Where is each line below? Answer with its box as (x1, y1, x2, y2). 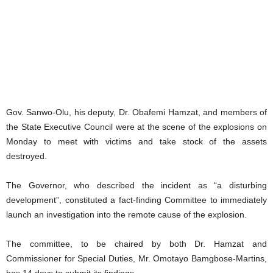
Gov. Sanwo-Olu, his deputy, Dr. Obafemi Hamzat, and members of (6, 107, 267, 117)
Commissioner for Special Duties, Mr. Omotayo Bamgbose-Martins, (6, 253, 267, 263)
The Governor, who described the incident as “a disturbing (6, 180, 267, 190)
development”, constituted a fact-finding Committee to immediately (6, 194, 267, 205)
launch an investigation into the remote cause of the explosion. (6, 209, 247, 219)
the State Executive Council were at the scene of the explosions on (6, 121, 267, 132)
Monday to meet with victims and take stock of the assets (6, 136, 267, 146)
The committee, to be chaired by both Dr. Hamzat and (6, 238, 267, 249)
